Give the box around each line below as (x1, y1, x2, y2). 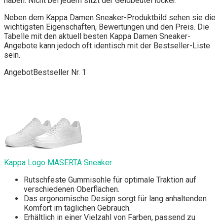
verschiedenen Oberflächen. (24, 184, 119, 194)
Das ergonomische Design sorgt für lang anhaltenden (24, 193, 207, 203)
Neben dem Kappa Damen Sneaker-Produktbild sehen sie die (4, 12, 216, 22)
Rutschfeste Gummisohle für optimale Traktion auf (24, 175, 196, 184)
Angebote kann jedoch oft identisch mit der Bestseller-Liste (4, 40, 210, 50)
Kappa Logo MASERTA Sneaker (4, 157, 112, 167)
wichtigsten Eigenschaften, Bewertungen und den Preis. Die (4, 22, 209, 32)
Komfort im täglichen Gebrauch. (24, 203, 131, 213)
